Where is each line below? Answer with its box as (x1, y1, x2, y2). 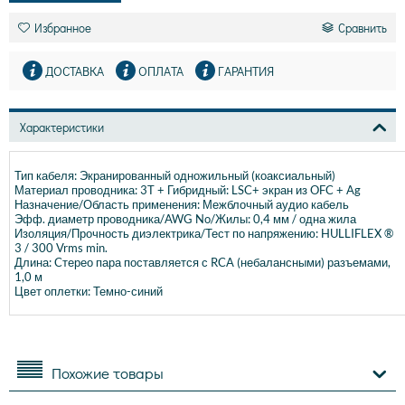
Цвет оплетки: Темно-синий (14, 284, 163, 299)
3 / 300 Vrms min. (14, 240, 108, 256)
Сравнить (338, 20, 387, 36)
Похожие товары (52, 363, 164, 384)
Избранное (34, 20, 91, 36)
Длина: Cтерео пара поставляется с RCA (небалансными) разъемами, (14, 255, 391, 270)
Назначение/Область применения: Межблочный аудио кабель (14, 197, 349, 212)
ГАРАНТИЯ (218, 62, 274, 80)
